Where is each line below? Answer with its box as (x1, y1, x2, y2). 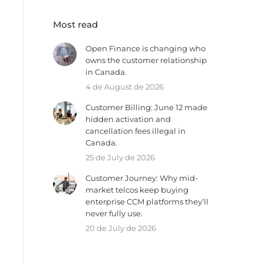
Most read (52, 19, 98, 30)
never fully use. (85, 209, 143, 218)
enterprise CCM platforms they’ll (85, 197, 209, 206)
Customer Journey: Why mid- (85, 173, 198, 183)
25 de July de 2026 (85, 153, 155, 162)
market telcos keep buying (85, 185, 189, 194)
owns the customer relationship (85, 55, 207, 65)
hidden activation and (85, 114, 171, 124)
